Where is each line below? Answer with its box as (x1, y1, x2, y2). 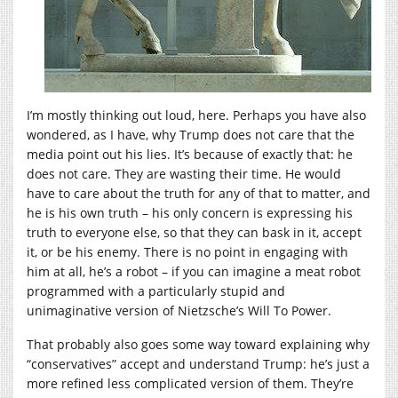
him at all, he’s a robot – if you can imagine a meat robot (27, 262, 361, 280)
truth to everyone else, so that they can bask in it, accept (27, 223, 362, 241)
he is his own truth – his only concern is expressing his (27, 203, 353, 221)
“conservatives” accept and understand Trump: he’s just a (27, 354, 370, 372)
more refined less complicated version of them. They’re (27, 374, 354, 392)
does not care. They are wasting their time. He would (27, 164, 341, 182)
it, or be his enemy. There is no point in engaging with (27, 243, 348, 260)
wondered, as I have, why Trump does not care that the (27, 125, 354, 143)
